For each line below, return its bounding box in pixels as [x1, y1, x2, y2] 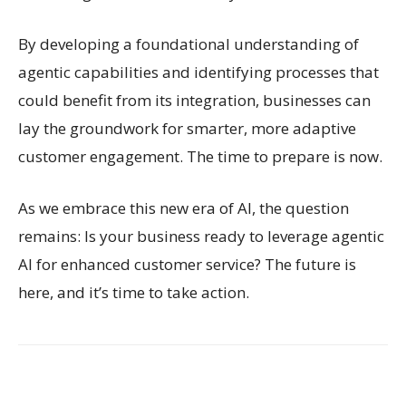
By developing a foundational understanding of [18, 34, 359, 55]
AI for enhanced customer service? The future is [18, 254, 356, 275]
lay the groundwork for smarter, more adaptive [18, 118, 356, 140]
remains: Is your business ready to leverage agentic [18, 226, 384, 247]
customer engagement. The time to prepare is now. [18, 146, 382, 168]
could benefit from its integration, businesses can [18, 90, 371, 111]
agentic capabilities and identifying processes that [18, 62, 379, 83]
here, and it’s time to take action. [18, 282, 249, 304]
